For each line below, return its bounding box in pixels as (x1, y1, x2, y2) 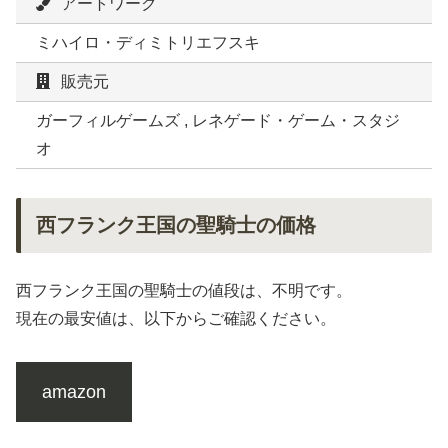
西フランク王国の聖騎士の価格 (36, 214, 316, 237)
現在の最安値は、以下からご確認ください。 (16, 310, 336, 328)
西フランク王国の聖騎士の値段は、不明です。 (16, 282, 352, 300)
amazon (41, 381, 106, 402)
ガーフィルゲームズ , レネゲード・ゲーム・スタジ (36, 112, 400, 130)
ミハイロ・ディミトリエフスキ (36, 34, 260, 52)
